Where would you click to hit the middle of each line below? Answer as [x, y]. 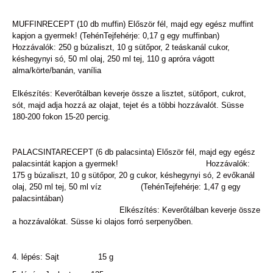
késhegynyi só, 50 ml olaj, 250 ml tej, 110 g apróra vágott [113, 58]
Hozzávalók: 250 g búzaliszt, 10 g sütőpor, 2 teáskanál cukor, [121, 47]
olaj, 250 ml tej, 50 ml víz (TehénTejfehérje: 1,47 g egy [126, 186]
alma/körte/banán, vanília [136, 70]
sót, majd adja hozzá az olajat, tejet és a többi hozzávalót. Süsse [128, 105]
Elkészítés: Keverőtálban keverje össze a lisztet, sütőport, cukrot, [129, 93]
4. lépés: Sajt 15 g [63, 257]
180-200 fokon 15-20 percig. [61, 116]
